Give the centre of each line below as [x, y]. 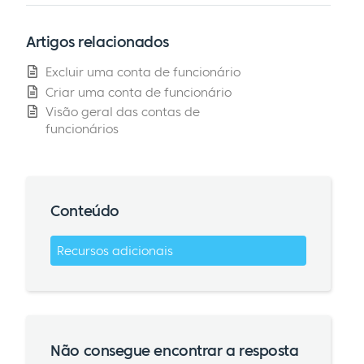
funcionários [82, 129]
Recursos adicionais [115, 250]
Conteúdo [85, 210]
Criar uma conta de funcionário [139, 92]
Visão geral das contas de [123, 112]
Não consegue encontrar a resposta [175, 350]
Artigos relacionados [97, 42]
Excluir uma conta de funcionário [143, 71]
